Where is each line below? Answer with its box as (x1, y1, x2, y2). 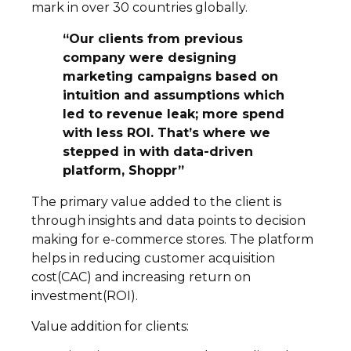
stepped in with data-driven (63, 144, 253, 160)
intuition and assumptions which (63, 88, 284, 103)
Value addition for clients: (31, 318, 189, 334)
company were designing (63, 50, 237, 66)
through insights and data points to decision (31, 213, 306, 229)
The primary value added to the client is (31, 194, 281, 210)
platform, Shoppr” (63, 163, 184, 179)
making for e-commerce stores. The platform (31, 232, 313, 248)
